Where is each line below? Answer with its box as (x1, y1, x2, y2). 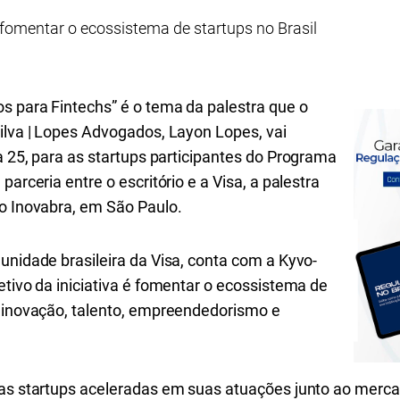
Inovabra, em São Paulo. (10, 197, 182, 216)
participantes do (149, 147, 267, 166)
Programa (266, 147, 337, 166)
